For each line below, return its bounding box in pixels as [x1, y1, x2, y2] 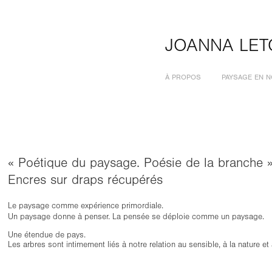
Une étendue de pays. [8, 229, 86, 240]
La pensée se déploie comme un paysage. [112, 211, 265, 222]
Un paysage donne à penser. [8, 211, 113, 222]
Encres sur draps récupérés [8, 172, 163, 188]
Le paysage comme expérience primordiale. [8, 200, 164, 211]
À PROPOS [165, 72, 201, 81]
